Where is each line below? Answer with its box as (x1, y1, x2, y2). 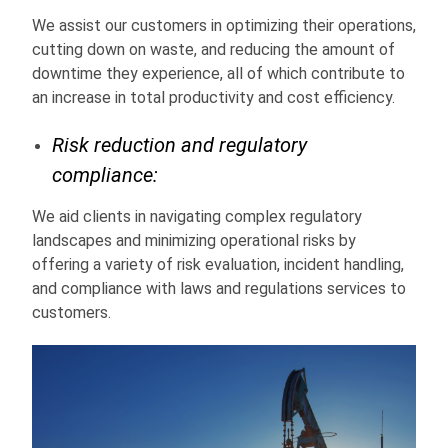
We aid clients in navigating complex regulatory (32, 206, 362, 226)
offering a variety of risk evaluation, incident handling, (32, 254, 404, 274)
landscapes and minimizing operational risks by (32, 230, 356, 250)
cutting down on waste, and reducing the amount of (32, 39, 395, 59)
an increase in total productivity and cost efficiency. (32, 87, 395, 107)
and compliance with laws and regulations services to (32, 278, 406, 298)
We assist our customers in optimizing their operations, (32, 15, 416, 35)
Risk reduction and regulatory (52, 132, 307, 157)
